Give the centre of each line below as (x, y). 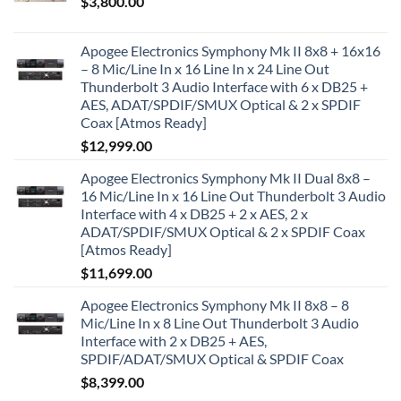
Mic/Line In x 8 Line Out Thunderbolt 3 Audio (220, 322)
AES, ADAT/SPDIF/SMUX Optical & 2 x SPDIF (221, 104)
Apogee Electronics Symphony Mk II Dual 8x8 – (226, 177)
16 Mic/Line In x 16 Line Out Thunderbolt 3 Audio (233, 195)
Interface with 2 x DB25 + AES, (174, 340)
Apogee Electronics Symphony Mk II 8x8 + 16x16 (230, 50)
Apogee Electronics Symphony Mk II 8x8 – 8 (215, 304)
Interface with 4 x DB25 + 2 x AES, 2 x (194, 213)
